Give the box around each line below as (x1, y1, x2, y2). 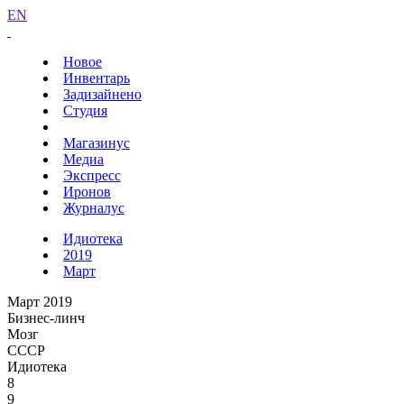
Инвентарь (63, 70, 130, 86)
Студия (63, 103, 107, 118)
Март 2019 (7, 294, 72, 309)
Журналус (63, 200, 124, 216)
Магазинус (63, 135, 130, 151)
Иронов (63, 184, 111, 199)
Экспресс (63, 168, 121, 183)
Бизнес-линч (7, 310, 85, 326)
